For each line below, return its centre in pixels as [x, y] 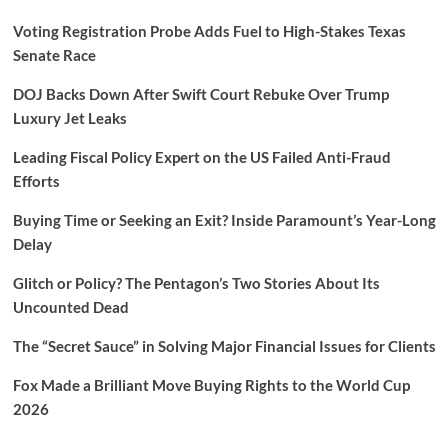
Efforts [36, 181]
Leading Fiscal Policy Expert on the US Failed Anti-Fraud [201, 157]
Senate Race [54, 55]
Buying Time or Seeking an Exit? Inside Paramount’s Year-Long [224, 220]
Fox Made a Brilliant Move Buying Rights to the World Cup [211, 385]
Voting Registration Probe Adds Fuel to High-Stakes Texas [209, 31]
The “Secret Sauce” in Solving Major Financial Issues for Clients [224, 346]
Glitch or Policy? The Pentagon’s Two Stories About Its [196, 283]
